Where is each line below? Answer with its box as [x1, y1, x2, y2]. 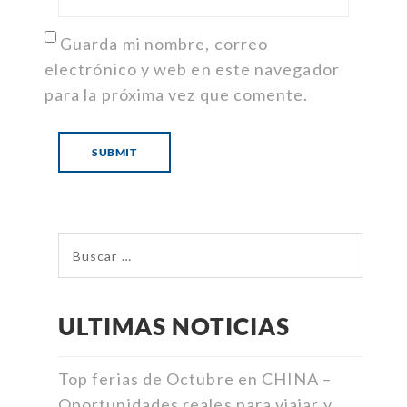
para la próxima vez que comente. [45, 84, 309, 105]
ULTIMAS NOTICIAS [58, 312, 290, 342]
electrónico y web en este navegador [45, 59, 340, 80]
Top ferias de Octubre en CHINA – [58, 369, 333, 390]
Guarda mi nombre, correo [60, 34, 269, 55]
